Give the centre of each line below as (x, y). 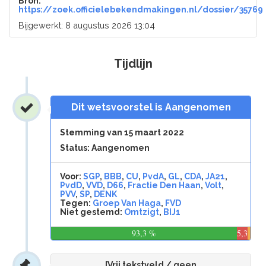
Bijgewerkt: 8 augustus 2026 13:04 (87, 25)
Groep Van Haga (127, 203)
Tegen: (76, 203)
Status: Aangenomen (105, 148)
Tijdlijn (133, 64)
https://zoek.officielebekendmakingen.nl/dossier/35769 (141, 9)
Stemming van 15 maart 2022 (122, 132)
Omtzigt (142, 212)
